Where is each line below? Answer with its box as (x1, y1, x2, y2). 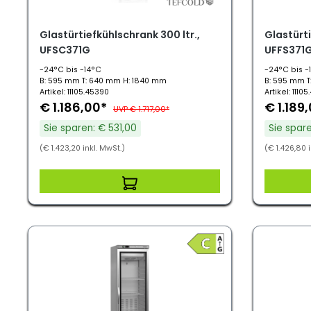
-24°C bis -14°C (40, 65, 101, 75)
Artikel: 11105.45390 (40, 87, 109, 97)
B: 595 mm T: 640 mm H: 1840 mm (40, 76, 167, 86)
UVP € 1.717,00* (113, 103, 169, 115)
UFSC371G (40, 43, 90, 57)
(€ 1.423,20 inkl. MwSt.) (40, 143, 125, 153)
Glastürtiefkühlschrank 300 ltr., (40, 28, 200, 42)
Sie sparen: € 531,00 (44, 121, 137, 135)
